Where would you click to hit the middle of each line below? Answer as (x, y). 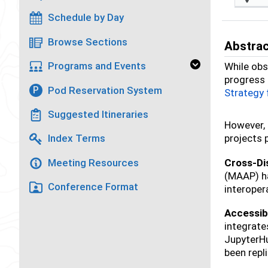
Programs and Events (97, 66)
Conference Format (93, 187)
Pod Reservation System (105, 90)
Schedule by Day (86, 18)
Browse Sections (87, 42)
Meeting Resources (93, 162)
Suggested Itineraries (98, 114)
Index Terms (76, 138)
